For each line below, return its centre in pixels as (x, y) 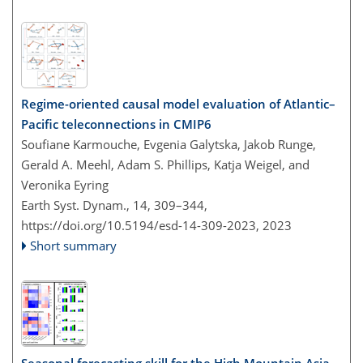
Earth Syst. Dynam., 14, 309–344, (114, 205)
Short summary (74, 246)
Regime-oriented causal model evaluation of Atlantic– (178, 104)
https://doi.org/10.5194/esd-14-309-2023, (140, 225)
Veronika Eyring (65, 185)
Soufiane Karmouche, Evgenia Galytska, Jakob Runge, (169, 144)
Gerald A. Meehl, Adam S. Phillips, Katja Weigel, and (165, 164)
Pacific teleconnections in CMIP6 (116, 124)
